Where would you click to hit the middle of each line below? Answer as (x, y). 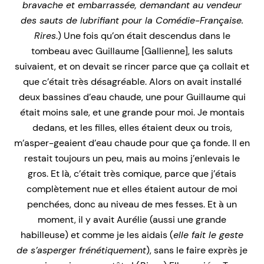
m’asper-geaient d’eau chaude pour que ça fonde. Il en (132, 143)
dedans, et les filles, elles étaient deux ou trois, (132, 127)
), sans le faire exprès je (197, 250)
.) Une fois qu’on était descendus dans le (143, 35)
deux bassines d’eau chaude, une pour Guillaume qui (132, 97)
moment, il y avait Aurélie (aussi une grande (132, 219)
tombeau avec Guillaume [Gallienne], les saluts (132, 51)
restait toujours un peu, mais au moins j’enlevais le (132, 158)
